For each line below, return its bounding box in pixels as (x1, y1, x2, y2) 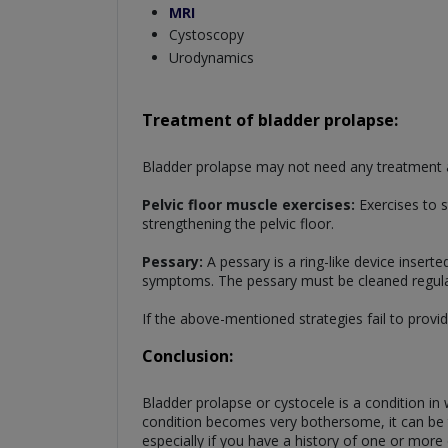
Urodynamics (168, 47, 254, 67)
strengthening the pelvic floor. (142, 213, 334, 233)
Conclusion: (142, 344, 233, 367)
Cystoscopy (168, 25, 244, 45)
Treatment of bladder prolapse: (142, 108, 398, 131)
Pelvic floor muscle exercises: (142, 194, 355, 214)
